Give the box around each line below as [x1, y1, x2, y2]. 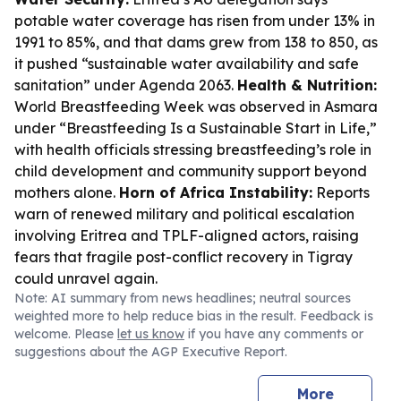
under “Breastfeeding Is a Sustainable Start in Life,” [14, 119, 377, 137]
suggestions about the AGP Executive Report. [14, 344, 287, 360]
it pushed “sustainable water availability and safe [14, 55, 359, 73]
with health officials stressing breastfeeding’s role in [14, 141, 371, 158]
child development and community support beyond [14, 162, 367, 180]
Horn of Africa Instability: [119, 183, 312, 201]
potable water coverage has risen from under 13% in [14, 12, 375, 30]
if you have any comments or [184, 326, 363, 342]
